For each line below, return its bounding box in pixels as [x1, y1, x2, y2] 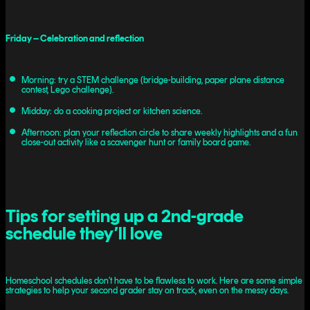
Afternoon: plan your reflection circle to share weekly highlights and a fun [21, 127, 298, 138]
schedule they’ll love [6, 221, 163, 244]
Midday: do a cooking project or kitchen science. [21, 106, 202, 117]
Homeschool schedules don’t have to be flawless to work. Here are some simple [6, 275, 302, 286]
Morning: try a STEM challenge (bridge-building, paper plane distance [21, 75, 284, 86]
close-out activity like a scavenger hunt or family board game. [21, 137, 250, 148]
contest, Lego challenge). [21, 84, 113, 95]
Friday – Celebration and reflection [6, 33, 144, 44]
